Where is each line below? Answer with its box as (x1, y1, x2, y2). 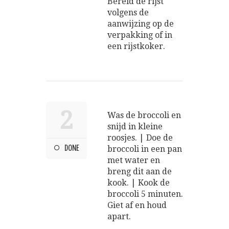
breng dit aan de (107, 166, 172, 176)
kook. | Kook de (107, 177, 170, 188)
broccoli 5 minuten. (107, 189, 183, 199)
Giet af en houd (107, 200, 167, 210)
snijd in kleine (107, 121, 163, 131)
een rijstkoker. (107, 41, 165, 51)
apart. (107, 211, 131, 221)
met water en (107, 155, 160, 165)
